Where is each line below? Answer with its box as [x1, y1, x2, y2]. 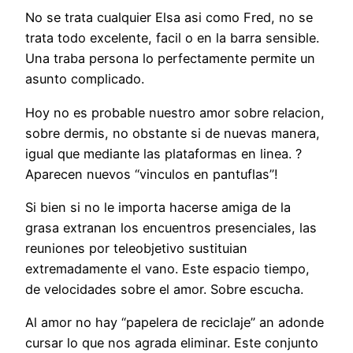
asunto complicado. [25, 71, 144, 87]
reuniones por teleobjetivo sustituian [25, 240, 247, 257]
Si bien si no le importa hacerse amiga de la [25, 199, 291, 216]
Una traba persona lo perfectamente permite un [25, 50, 315, 67]
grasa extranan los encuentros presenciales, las [25, 220, 317, 236]
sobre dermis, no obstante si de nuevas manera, [25, 124, 320, 141]
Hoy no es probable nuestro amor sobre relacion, [25, 104, 325, 121]
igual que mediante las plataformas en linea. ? [25, 145, 302, 162]
